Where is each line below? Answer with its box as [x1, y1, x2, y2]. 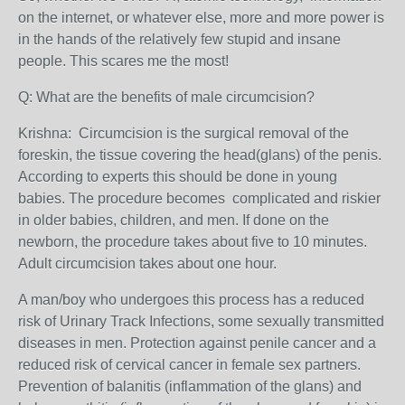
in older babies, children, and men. [18, 212, 242, 228]
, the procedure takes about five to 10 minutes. [74, 234, 367, 250]
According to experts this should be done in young [18, 169, 337, 184]
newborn [18, 234, 74, 250]
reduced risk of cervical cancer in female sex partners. [18, 357, 361, 372]
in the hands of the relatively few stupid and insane [18, 32, 341, 47]
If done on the [242, 212, 329, 228]
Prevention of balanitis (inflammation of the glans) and [18, 379, 362, 394]
